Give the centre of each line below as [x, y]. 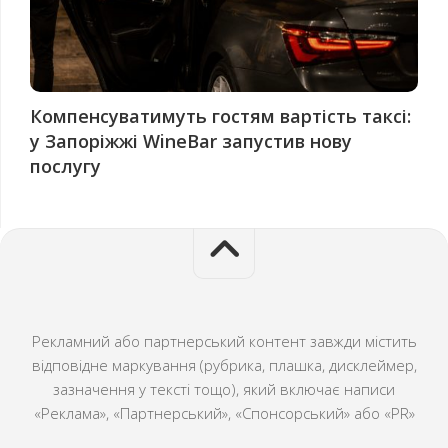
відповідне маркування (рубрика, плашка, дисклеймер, [224, 364]
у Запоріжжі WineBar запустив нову [191, 140]
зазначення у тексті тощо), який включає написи [224, 388]
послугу [65, 165]
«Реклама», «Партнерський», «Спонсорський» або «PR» [224, 412]
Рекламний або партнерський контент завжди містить [224, 340]
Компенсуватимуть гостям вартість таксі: [220, 115]
